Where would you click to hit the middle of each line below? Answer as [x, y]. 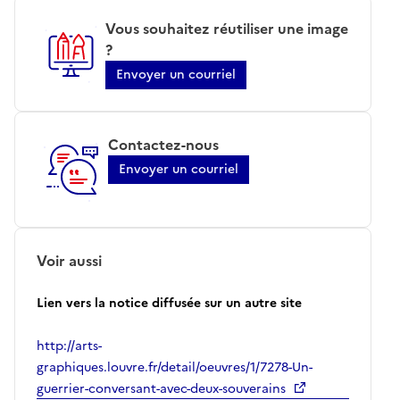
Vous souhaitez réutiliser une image [226, 28]
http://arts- [69, 346]
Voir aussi [69, 260]
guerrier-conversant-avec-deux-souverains [161, 388]
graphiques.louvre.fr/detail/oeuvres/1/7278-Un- [175, 367]
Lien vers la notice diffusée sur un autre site [169, 303]
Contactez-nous [163, 144]
